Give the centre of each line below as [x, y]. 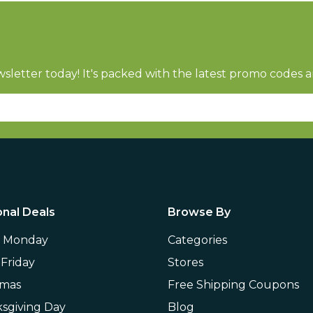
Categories [197, 240]
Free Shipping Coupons [233, 285]
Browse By [199, 212]
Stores [185, 262]
